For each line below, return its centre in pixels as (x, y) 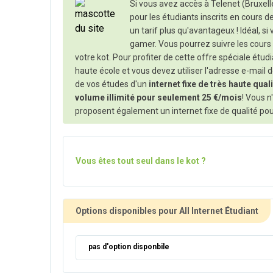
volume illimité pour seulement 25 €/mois (158, 98)
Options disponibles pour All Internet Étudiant (167, 211)
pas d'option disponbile (129, 246)
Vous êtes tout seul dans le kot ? (141, 161)
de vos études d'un (112, 84)
